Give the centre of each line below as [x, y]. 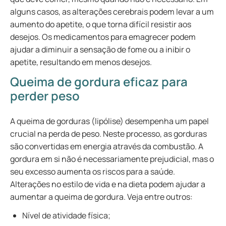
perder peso [45, 96]
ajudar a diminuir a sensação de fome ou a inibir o [100, 49]
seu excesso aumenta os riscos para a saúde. [93, 172]
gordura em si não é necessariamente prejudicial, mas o [112, 159]
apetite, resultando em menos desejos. [81, 62]
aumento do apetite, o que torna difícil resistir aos [101, 24]
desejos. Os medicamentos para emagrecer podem [103, 37]
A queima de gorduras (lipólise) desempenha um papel [109, 121]
